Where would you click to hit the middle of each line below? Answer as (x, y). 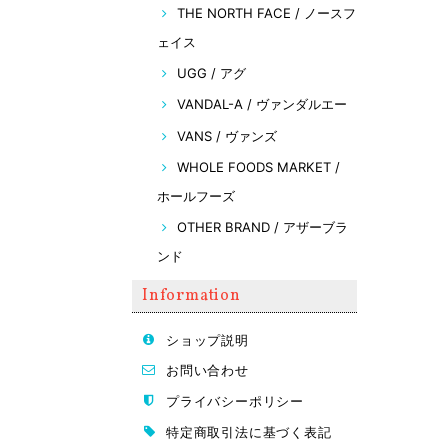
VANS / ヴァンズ (227, 135)
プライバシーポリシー (235, 400)
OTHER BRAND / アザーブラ (262, 227)
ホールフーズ (196, 196)
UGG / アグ (211, 72)
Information (191, 296)
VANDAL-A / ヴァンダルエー (262, 104)
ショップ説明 (207, 339)
